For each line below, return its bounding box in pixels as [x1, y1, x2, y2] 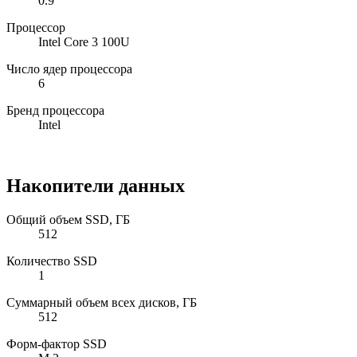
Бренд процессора [6, 104, 104, 118]
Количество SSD [6, 254, 97, 269]
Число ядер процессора [6, 62, 132, 76]
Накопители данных [6, 175, 185, 197]
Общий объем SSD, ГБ [6, 213, 130, 227]
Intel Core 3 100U [38, 35, 130, 49]
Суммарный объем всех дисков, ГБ [6, 296, 197, 310]
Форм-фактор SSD [6, 337, 107, 351]
